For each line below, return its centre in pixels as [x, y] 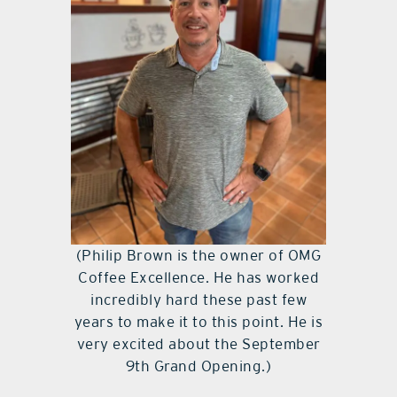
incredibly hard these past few [198, 299]
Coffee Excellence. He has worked [198, 277]
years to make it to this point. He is [198, 321]
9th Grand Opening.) [198, 366]
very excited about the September [198, 343]
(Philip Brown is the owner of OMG [198, 255]
